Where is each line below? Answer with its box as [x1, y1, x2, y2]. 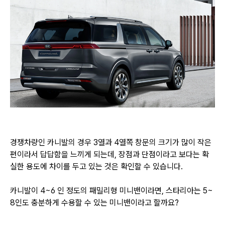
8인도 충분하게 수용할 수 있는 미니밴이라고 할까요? [10, 197, 181, 207]
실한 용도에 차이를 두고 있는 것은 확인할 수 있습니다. [10, 161, 183, 171]
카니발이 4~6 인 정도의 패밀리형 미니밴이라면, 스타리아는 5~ [10, 185, 213, 195]
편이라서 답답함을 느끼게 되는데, [10, 149, 119, 159]
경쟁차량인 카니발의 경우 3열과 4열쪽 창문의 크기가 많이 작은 [10, 137, 211, 147]
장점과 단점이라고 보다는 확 [119, 149, 209, 159]
